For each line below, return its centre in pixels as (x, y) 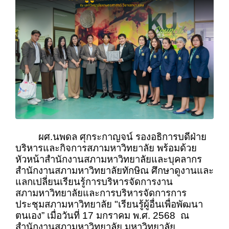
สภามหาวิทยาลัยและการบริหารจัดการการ (101, 193)
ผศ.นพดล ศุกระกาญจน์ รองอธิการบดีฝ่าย (120, 137)
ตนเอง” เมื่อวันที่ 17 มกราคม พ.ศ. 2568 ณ (102, 216)
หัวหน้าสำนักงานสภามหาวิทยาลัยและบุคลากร (109, 159)
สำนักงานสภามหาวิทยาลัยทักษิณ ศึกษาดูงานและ (114, 171)
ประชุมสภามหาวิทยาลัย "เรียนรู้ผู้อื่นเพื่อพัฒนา (109, 204)
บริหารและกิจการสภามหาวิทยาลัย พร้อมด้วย (106, 148)
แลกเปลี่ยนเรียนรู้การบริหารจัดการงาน (94, 182)
